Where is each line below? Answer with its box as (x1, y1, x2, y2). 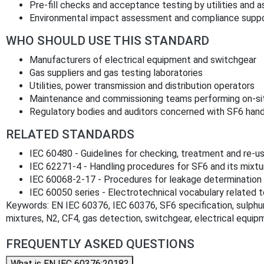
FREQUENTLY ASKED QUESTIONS (6, 236, 194, 251)
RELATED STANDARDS (6, 127, 134, 141)
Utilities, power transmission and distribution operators (29, 80, 255, 91)
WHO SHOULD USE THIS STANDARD (6, 33, 209, 48)
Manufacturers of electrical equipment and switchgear (29, 54, 256, 65)
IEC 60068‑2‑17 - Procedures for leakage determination (29, 173, 262, 185)
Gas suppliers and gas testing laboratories (29, 67, 203, 78)
